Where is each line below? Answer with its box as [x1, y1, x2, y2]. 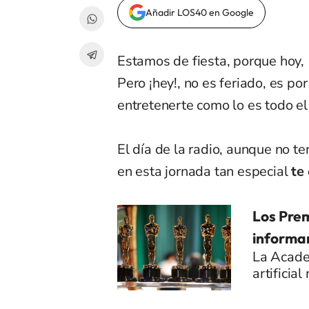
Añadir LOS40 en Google [146, 6, 254, 19]
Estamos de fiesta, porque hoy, [117, 52, 304, 71]
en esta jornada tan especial [117, 162, 288, 181]
